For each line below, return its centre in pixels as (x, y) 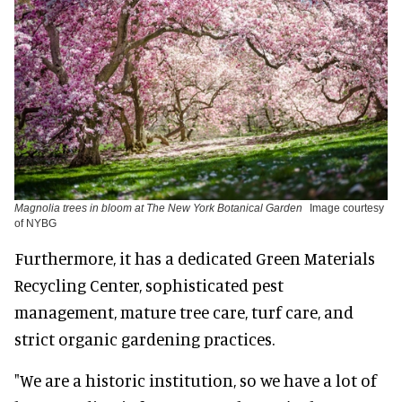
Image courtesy (347, 209)
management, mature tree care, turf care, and (184, 312)
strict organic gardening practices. (144, 339)
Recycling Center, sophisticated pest (149, 285)
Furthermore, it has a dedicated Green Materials (195, 258)
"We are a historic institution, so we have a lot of (196, 380)
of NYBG (35, 224)
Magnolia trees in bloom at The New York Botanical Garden (158, 209)
